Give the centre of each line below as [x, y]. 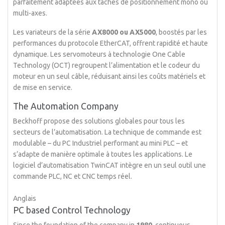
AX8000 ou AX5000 [123, 32]
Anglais [25, 198]
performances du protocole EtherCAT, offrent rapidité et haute [111, 43]
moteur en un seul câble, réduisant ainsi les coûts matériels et [109, 76]
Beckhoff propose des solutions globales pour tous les [99, 121]
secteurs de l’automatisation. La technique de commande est [107, 132]
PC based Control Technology [72, 210]
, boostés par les [182, 32]
